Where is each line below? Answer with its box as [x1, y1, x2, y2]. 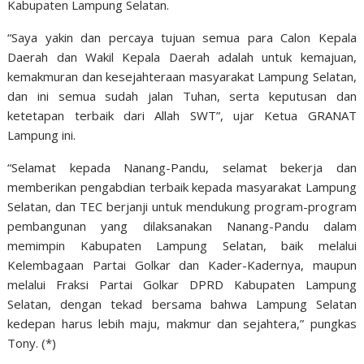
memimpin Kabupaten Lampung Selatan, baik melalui [7, 237, 357, 253]
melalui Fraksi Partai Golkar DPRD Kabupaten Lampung [7, 276, 357, 292]
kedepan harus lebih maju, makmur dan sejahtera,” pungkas [7, 315, 357, 331]
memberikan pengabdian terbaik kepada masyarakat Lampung [7, 179, 357, 195]
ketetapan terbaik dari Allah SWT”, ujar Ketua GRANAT [7, 107, 357, 123]
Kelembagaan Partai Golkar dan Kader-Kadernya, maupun [7, 257, 357, 273]
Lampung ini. [7, 127, 76, 143]
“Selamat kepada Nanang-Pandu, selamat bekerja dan [7, 159, 357, 175]
